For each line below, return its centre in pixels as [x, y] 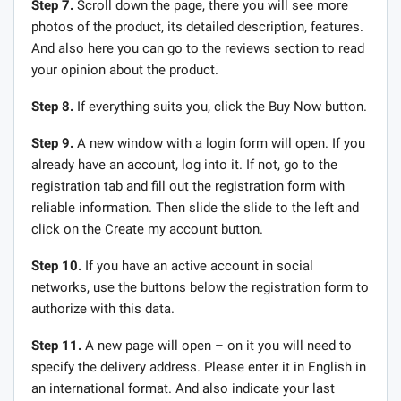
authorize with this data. [103, 308]
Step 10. [56, 265]
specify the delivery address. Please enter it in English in [199, 367]
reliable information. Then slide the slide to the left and [195, 207]
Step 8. [52, 106]
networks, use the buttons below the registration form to [200, 287]
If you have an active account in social [197, 265]
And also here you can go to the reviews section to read [198, 48]
